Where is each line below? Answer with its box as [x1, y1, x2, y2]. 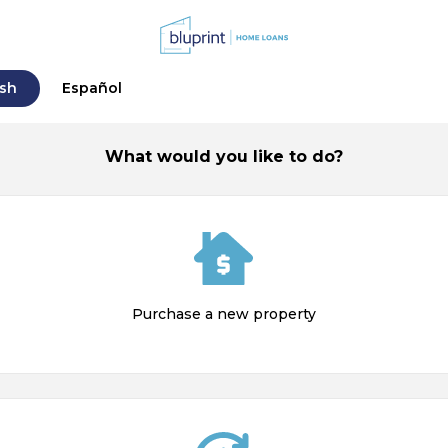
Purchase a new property [132, 304, 316, 323]
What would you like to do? [105, 147, 343, 166]
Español [62, 79, 123, 97]
